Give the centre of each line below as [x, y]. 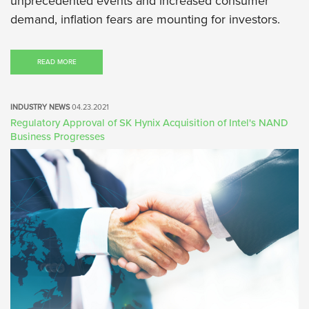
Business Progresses [58, 137]
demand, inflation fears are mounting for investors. [145, 19]
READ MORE [57, 62]
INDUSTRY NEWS [41, 107]
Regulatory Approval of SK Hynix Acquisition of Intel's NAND [149, 123]
